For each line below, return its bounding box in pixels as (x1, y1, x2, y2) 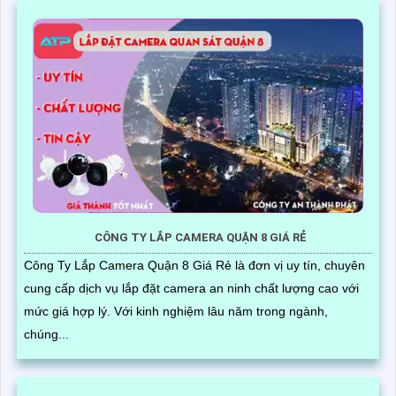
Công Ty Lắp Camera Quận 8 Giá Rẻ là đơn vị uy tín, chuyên (24, 258, 365, 273)
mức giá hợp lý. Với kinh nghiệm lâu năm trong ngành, (24, 304, 114, 319)
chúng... (24, 327, 69, 342)
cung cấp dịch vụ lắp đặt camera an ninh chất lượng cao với (24, 281, 359, 296)
